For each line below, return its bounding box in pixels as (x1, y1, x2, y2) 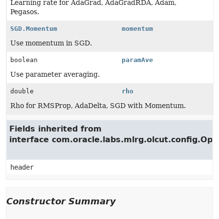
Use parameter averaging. (10, 70, 100, 78)
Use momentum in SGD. (10, 39, 92, 47)
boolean (10, 56, 38, 64)
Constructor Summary (6, 196, 116, 206)
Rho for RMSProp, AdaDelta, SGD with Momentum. (10, 102, 186, 109)
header (10, 163, 34, 171)
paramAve (121, 56, 153, 64)
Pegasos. (10, 8, 39, 16)
